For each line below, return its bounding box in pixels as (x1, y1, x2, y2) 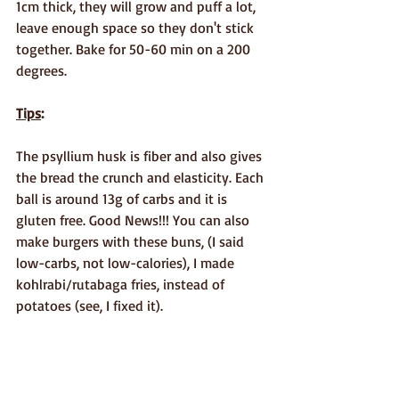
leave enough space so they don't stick (16, 18, 257, 37)
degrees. (16, 61, 67, 79)
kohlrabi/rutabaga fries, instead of (16, 274, 228, 293)
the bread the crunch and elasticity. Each (16, 167, 267, 186)
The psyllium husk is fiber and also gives (16, 146, 265, 165)
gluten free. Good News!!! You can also (16, 210, 253, 229)
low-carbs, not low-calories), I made (16, 253, 238, 272)
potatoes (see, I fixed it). (16, 296, 163, 314)
